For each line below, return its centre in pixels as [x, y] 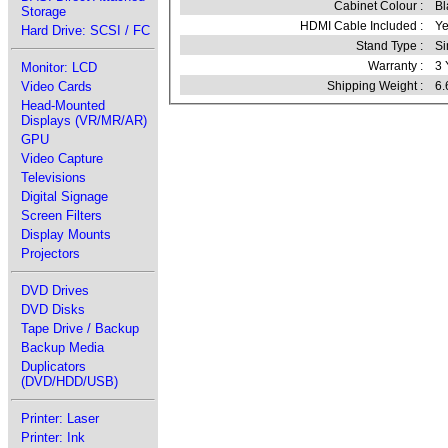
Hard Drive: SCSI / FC [85, 30]
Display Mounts [66, 234]
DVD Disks [53, 309]
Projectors [50, 253]
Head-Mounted [63, 105]
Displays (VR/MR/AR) [84, 120]
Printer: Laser [60, 418]
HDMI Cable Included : [361, 26]
